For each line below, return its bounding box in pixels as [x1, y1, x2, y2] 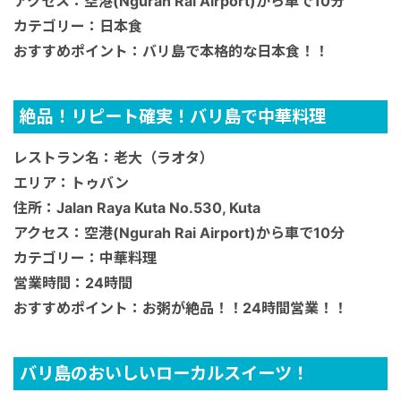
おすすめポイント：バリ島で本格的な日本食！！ [13, 41, 328, 60]
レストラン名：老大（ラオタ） [13, 149, 214, 167]
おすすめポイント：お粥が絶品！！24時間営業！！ [13, 299, 347, 318]
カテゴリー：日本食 [13, 16, 142, 35]
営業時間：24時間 [13, 274, 132, 293]
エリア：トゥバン [13, 174, 129, 192]
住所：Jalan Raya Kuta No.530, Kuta [13, 199, 260, 218]
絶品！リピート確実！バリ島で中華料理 [20, 105, 326, 127]
